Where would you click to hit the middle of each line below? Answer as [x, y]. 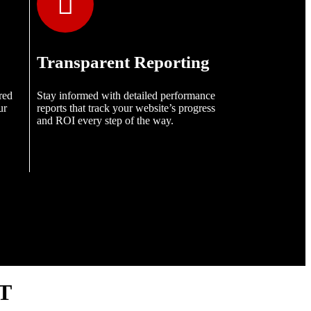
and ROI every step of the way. [106, 121]
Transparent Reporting [124, 62]
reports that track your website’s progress [126, 108]
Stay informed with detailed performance [126, 96]
